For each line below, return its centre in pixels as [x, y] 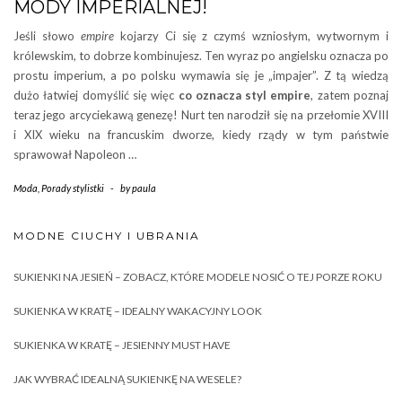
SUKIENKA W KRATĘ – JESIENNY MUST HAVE [122, 345]
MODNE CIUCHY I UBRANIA [107, 236]
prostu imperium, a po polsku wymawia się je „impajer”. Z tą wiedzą [201, 75]
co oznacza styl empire [245, 95]
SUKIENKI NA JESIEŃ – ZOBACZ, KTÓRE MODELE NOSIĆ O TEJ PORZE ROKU [198, 277]
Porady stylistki [73, 188]
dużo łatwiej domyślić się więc [96, 95]
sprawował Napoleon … [75, 154]
